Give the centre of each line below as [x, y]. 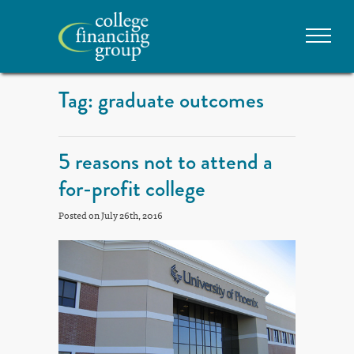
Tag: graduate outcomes [161, 100]
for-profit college [132, 189]
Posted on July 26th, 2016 [111, 215]
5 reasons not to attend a [166, 162]
